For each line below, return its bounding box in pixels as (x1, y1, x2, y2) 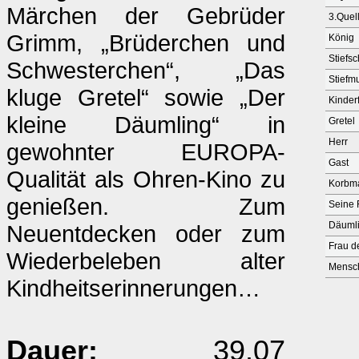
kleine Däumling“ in (6, 111, 285, 138)
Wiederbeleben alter (6, 248, 285, 274)
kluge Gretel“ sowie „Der (6, 84, 285, 111)
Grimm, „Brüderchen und (6, 30, 285, 56)
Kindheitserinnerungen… (6, 275, 260, 301)
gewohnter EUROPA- (6, 139, 285, 165)
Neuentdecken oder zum (6, 220, 285, 247)
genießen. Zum (6, 193, 285, 220)
